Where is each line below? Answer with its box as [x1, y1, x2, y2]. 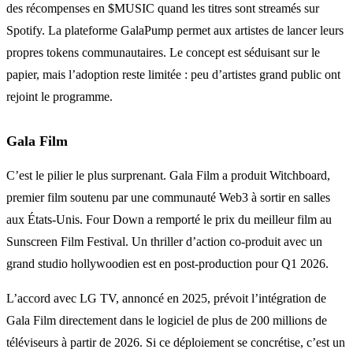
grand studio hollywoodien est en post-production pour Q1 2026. [6, 256, 329, 270]
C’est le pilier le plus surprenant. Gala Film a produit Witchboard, [6, 168, 330, 182]
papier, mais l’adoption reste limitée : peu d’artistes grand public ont [6, 67, 340, 81]
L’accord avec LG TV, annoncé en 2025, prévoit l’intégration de [6, 291, 326, 305]
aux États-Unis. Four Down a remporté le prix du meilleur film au [6, 212, 332, 226]
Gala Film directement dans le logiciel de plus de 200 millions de [6, 313, 327, 327]
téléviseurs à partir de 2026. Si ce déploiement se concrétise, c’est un [6, 335, 345, 349]
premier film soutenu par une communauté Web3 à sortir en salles [6, 190, 330, 204]
